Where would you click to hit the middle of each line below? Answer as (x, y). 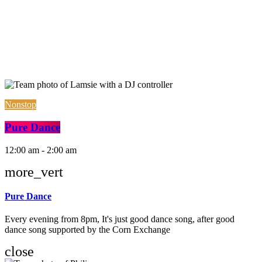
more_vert (34, 172)
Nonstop (20, 105)
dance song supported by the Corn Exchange (87, 230)
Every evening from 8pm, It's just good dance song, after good (120, 219)
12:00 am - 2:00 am (41, 150)
